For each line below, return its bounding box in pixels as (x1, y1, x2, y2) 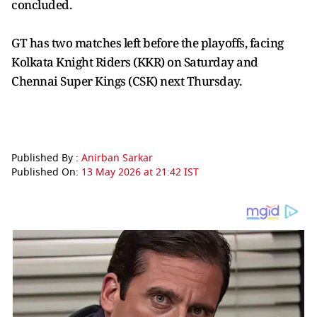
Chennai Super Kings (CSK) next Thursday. (11, 73, 241, 89)
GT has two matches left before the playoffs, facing (11, 35, 284, 51)
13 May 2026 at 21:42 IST (81, 165, 199, 180)
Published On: (11, 165, 81, 180)
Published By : (11, 151, 81, 166)
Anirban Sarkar (81, 151, 153, 166)
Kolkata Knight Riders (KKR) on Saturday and (11, 54, 258, 70)
